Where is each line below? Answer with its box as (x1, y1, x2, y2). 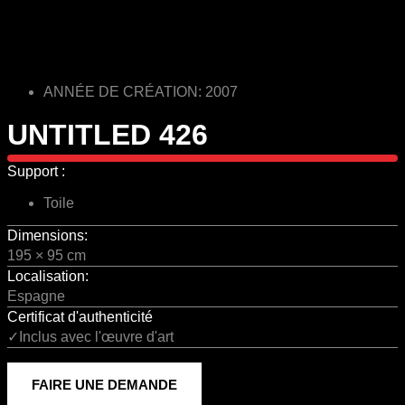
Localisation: (7, 268, 89, 284)
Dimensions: (7, 227, 88, 243)
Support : (7, 163, 65, 179)
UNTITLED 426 (7, 118, 208, 151)
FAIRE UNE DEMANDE (32, 376, 177, 392)
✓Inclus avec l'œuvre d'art (7, 328, 174, 344)
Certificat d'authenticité (7, 308, 153, 325)
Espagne (7, 287, 65, 304)
